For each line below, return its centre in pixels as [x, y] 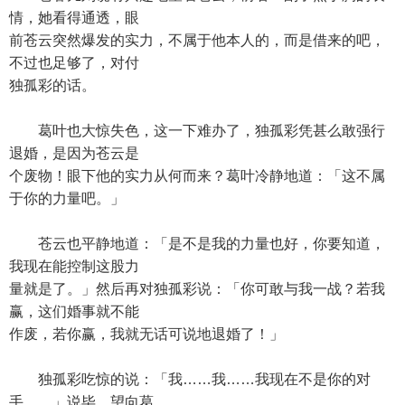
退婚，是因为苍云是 [74, 153]
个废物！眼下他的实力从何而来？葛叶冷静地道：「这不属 [197, 176]
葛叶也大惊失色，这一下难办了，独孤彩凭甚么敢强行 [197, 131]
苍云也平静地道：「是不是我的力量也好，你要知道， [197, 244]
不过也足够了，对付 [74, 63]
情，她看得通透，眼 [74, 18]
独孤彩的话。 [52, 85]
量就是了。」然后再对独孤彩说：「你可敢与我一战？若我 [197, 289]
